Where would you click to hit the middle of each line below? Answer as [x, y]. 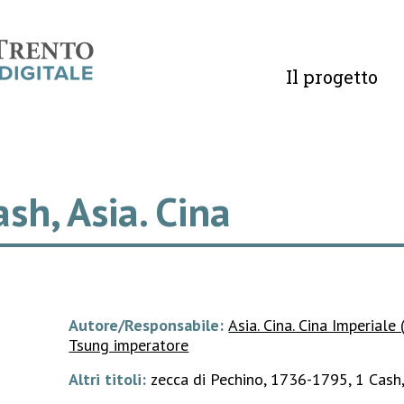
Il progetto [331, 77]
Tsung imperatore [129, 345]
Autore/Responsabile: [149, 325]
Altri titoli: [110, 379]
